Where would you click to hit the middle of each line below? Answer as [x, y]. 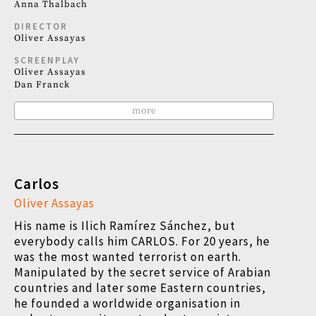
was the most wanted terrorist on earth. [128, 257]
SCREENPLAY [47, 60]
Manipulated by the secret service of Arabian [142, 272]
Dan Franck [42, 85]
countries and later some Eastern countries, [140, 288]
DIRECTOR [41, 26]
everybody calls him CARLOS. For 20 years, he [142, 241]
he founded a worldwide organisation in [127, 303]
